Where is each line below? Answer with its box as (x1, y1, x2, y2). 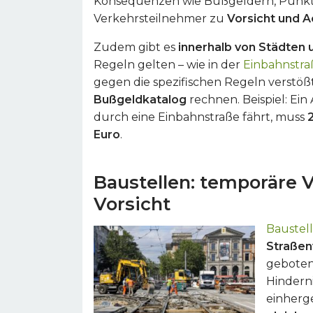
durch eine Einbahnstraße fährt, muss (94, 110, 307, 124)
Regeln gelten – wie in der (94, 58, 243, 71)
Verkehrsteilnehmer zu (94, 12, 227, 25)
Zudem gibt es (94, 41, 178, 54)
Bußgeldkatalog (94, 93, 187, 106)
